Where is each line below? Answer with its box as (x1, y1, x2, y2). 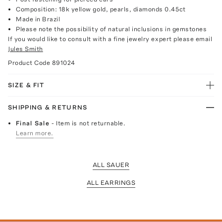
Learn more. (16, 129, 54, 137)
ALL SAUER (92, 161, 130, 168)
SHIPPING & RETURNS (8, 103, 88, 111)
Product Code (8, 58, 52, 66)
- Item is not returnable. (52, 119, 126, 127)
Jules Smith (8, 45, 43, 53)
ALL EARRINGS (86, 178, 136, 186)
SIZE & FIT (8, 81, 44, 89)
